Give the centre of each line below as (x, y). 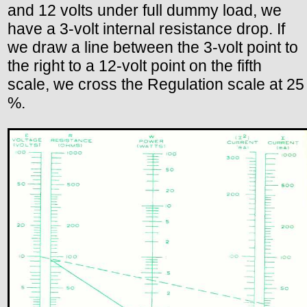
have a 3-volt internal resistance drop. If (146, 28)
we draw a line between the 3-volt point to (153, 47)
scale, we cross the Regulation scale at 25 (156, 84)
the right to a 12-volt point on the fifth (135, 65)
